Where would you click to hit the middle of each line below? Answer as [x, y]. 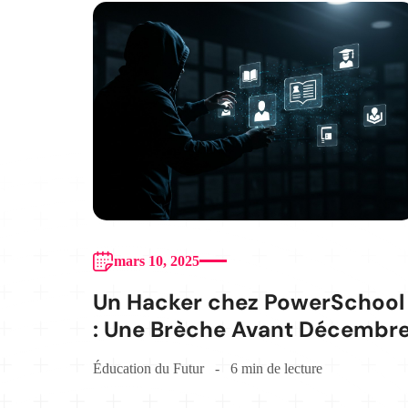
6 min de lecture [276, 368]
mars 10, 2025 [157, 260]
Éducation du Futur [148, 368]
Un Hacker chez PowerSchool [249, 301]
